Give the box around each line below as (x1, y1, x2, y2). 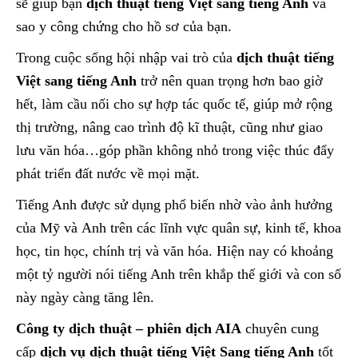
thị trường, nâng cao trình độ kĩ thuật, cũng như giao (16, 119, 323, 135)
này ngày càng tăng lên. (16, 289, 154, 305)
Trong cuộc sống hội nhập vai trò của (16, 50, 237, 66)
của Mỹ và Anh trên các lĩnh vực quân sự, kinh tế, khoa (16, 220, 341, 236)
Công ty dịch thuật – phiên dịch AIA (16, 320, 241, 336)
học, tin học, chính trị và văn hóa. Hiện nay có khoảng (16, 243, 333, 259)
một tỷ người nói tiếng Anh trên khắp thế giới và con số (16, 266, 341, 282)
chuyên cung (241, 320, 319, 336)
